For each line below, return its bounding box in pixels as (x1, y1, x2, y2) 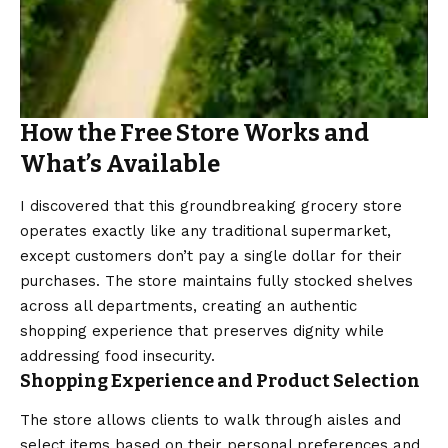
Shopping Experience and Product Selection (20, 369, 420, 392)
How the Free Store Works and (20, 118, 369, 147)
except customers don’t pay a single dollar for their (20, 246, 402, 265)
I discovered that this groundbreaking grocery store (20, 196, 402, 215)
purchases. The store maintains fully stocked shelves (20, 271, 413, 290)
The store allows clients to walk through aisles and (20, 411, 401, 430)
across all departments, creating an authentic (20, 296, 357, 315)
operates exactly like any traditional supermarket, (20, 221, 391, 240)
